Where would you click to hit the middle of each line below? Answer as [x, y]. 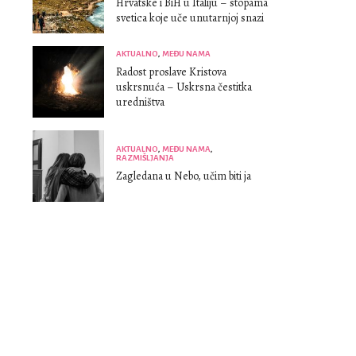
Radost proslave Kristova [171, 72]
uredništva [140, 103]
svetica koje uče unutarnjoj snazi [190, 18]
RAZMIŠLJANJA [145, 157]
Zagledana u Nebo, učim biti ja [184, 176]
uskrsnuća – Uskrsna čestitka [184, 87]
